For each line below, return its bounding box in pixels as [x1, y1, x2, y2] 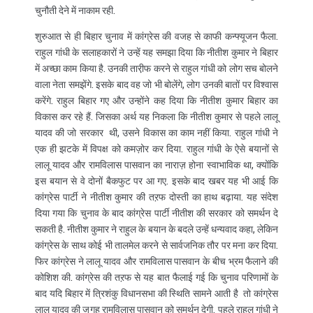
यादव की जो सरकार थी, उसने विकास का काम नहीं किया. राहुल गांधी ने [35, 126, 278, 140]
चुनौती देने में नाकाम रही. [35, 3, 115, 17]
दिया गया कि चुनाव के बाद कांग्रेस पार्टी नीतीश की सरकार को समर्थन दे [35, 206, 278, 220]
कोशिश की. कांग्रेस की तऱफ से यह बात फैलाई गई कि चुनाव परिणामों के [35, 270, 278, 284]
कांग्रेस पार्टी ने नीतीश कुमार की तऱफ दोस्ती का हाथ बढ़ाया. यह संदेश [35, 190, 278, 204]
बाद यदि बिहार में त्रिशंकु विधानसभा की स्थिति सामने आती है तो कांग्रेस [35, 286, 278, 300]
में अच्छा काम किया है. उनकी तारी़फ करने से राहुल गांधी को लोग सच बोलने [35, 61, 278, 75]
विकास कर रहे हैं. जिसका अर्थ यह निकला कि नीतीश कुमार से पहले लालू [35, 110, 278, 124]
